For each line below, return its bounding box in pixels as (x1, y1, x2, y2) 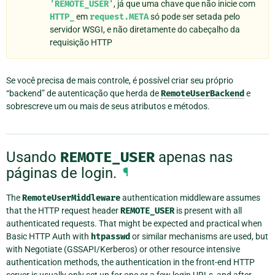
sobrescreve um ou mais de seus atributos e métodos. (6, 101, 210, 112)
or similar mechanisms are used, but (130, 231, 268, 241)
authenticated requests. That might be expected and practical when (6, 218, 262, 228)
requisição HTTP (50, 37, 112, 48)
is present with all (174, 205, 242, 215)
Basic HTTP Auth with (6, 231, 91, 241)
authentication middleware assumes (120, 192, 260, 203)
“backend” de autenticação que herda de (6, 88, 161, 99)
